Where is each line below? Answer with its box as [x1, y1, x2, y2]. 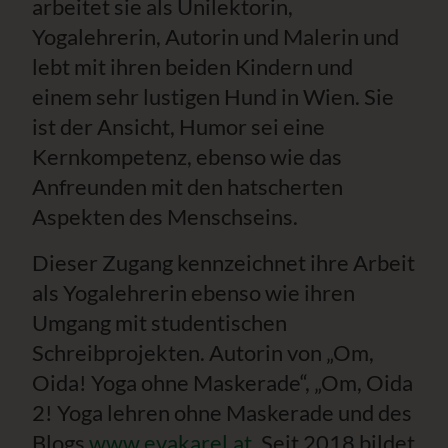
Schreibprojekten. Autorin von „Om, [32, 339, 374, 367]
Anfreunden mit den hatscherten [32, 173, 343, 201]
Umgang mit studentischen [32, 309, 287, 337]
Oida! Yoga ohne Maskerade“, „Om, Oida [32, 369, 413, 397]
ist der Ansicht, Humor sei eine [32, 113, 325, 141]
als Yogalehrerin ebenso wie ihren [32, 279, 355, 307]
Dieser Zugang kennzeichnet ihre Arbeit [32, 249, 415, 277]
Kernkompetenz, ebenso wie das [32, 143, 342, 171]
